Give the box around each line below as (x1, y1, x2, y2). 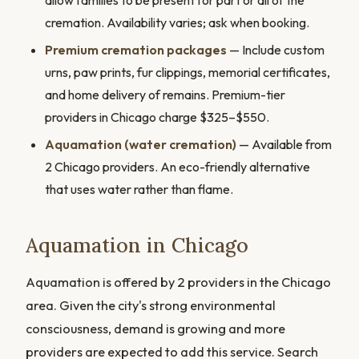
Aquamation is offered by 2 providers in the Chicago (26, 273, 331, 290)
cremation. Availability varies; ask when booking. (45, 14, 309, 31)
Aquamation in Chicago (26, 232, 248, 258)
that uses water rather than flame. (45, 180, 233, 197)
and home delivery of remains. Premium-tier (45, 87, 285, 103)
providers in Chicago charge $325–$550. (45, 109, 269, 126)
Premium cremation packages (45, 42, 227, 58)
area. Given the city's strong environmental (26, 296, 276, 313)
